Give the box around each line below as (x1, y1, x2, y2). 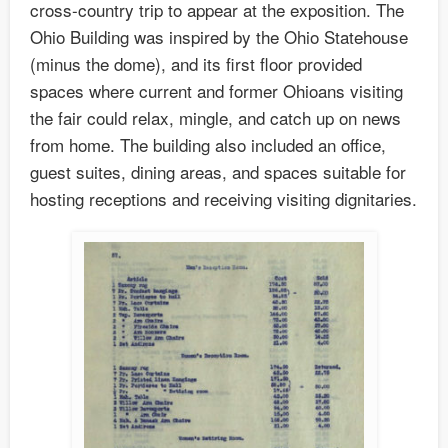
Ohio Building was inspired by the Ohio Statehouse (30, 23, 408, 49)
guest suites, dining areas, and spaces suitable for (30, 158, 406, 184)
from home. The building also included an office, (30, 131, 386, 157)
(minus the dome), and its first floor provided (30, 50, 362, 76)
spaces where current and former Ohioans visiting (30, 77, 403, 103)
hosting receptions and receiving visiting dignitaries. (30, 185, 417, 211)
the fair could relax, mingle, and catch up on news (30, 104, 401, 130)
